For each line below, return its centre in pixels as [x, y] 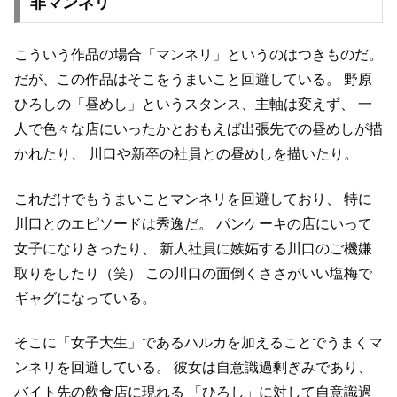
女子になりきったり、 [85, 248]
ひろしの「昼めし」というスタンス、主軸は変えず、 [184, 105]
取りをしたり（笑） [78, 273]
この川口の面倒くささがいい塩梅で [257, 273]
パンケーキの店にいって [292, 223]
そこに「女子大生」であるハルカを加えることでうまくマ [198, 343]
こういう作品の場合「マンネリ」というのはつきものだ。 [198, 55]
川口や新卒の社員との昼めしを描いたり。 [222, 154]
